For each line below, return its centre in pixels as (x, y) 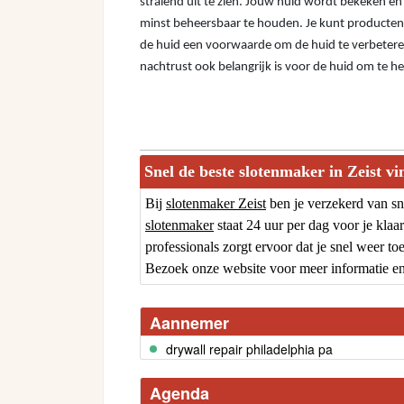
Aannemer (189, 323)
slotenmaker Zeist (216, 204)
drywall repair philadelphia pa (249, 349)
